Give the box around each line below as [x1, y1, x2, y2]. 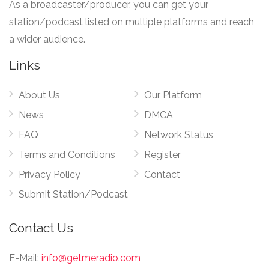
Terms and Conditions [19, 148, 115, 160]
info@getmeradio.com [41, 252, 141, 264]
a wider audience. [9, 33, 85, 45]
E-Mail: [9, 252, 39, 264]
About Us [19, 89, 60, 101]
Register [144, 148, 181, 160]
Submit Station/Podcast [19, 188, 128, 200]
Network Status [144, 128, 213, 141]
